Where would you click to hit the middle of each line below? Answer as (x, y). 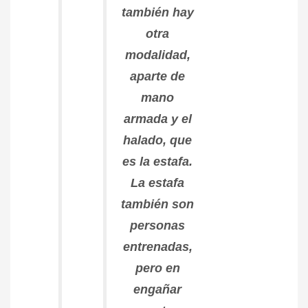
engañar (157, 289)
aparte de (157, 76)
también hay (157, 12)
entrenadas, (157, 246)
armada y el (157, 119)
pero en (157, 268)
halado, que (157, 140)
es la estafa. (157, 161)
